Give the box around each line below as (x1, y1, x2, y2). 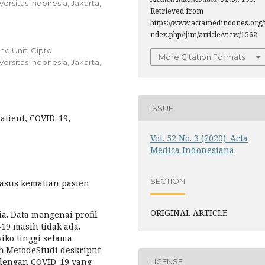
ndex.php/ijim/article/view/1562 (150, 30, 257, 40)
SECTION (150, 176, 185, 186)
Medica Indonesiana (150, 144, 234, 156)
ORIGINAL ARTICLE (150, 207, 227, 218)
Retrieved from (150, 6, 203, 16)
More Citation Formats (159, 52, 245, 62)
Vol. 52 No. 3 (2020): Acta (150, 132, 248, 144)
